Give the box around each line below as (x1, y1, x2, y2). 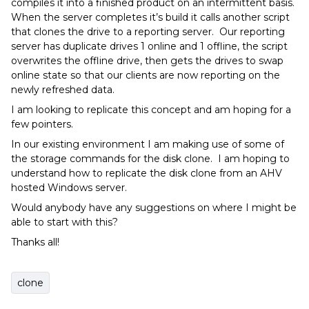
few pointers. (11, 118, 73, 130)
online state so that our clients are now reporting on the (11, 69, 280, 81)
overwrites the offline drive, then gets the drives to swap (11, 54, 283, 67)
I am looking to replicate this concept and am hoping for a (11, 103, 291, 116)
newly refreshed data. (11, 83, 114, 96)
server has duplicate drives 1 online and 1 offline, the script (11, 40, 288, 52)
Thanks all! (11, 236, 59, 248)
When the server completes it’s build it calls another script (11, 11, 290, 23)
